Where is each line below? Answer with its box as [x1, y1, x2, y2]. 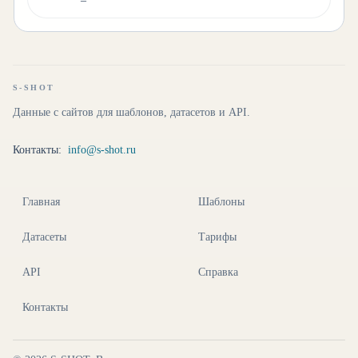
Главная [22, 196, 60, 208]
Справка [198, 266, 238, 278]
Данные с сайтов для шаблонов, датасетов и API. [13, 106, 250, 118]
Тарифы [198, 231, 237, 243]
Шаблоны [198, 196, 245, 208]
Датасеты [22, 231, 66, 243]
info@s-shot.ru [68, 143, 136, 156]
